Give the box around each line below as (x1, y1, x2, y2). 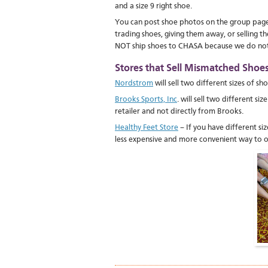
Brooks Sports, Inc (115, 96, 177, 103)
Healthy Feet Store (115, 124, 178, 132)
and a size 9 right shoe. (115, 2, 192, 10)
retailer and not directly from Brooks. (115, 108, 243, 115)
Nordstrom (115, 80, 153, 87)
